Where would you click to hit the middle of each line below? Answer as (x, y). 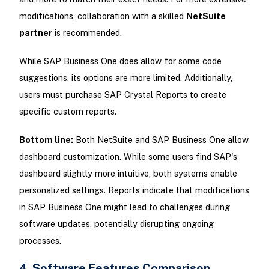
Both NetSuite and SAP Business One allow (161, 140)
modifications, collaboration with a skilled (102, 16)
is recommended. (87, 32)
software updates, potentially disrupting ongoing (116, 224)
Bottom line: (46, 140)
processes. (40, 241)
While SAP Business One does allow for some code (120, 61)
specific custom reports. (68, 111)
